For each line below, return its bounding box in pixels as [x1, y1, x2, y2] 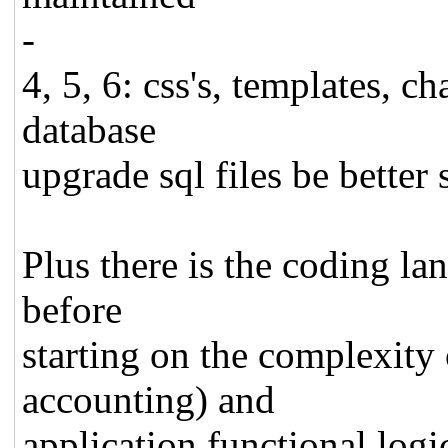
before [22, 287, 123, 331]
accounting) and [22, 377, 276, 421]
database [22, 107, 157, 151]
